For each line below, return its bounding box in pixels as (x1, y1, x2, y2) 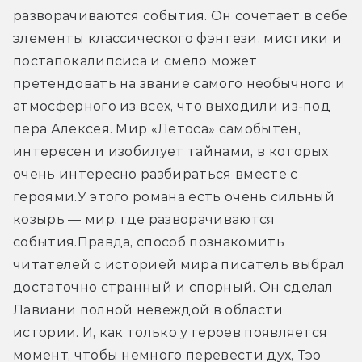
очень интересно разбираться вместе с (13, 166, 298, 182)
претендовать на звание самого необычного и (13, 75, 346, 91)
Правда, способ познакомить (77, 234, 284, 250)
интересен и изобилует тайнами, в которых (13, 143, 329, 159)
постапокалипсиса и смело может (13, 53, 258, 69)
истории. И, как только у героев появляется (13, 324, 328, 340)
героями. (13, 188, 78, 204)
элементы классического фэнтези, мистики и (13, 30, 343, 46)
